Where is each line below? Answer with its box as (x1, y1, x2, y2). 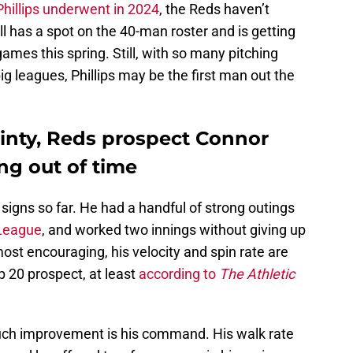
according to (139, 266, 219, 283)
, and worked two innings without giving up (42, 221, 306, 239)
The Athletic (219, 266, 295, 283)
